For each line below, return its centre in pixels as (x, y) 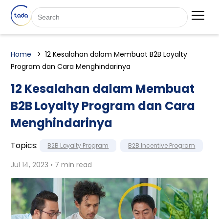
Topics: (24, 146)
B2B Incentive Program (162, 146)
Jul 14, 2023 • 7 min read (52, 165)
